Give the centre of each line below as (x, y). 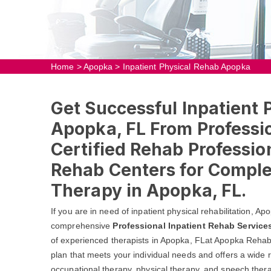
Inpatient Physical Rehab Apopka (186, 67)
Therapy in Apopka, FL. (151, 191)
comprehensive (82, 226)
